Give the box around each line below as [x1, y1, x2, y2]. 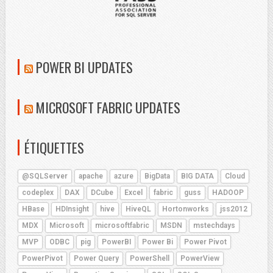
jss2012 [220, 204, 247, 213]
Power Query [74, 253, 119, 263]
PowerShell [130, 253, 169, 263]
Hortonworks [162, 204, 209, 213]
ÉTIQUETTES [24, 137, 84, 157]
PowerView [180, 253, 219, 263]
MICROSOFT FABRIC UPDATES [36, 97, 180, 117]
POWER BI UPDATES [36, 57, 133, 77]
